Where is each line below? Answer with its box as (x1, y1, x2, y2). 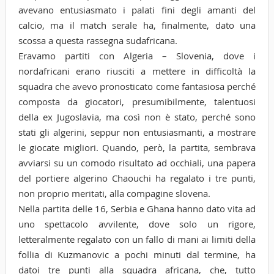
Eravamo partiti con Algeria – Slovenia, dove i (18, 49, 256, 62)
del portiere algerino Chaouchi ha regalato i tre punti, (18, 171, 256, 184)
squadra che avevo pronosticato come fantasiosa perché (18, 80, 256, 92)
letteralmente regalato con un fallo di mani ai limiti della (18, 232, 256, 245)
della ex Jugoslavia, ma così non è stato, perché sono (18, 110, 256, 123)
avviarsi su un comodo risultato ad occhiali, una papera (18, 156, 256, 169)
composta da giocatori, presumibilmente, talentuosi (18, 95, 256, 108)
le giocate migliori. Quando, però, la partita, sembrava (18, 141, 256, 154)
